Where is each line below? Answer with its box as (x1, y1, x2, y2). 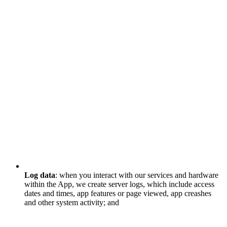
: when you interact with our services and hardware (55, 171, 218, 179)
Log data (24, 171, 55, 179)
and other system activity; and (24, 198, 119, 207)
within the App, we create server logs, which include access (24, 180, 214, 188)
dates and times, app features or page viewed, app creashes (24, 189, 211, 198)
